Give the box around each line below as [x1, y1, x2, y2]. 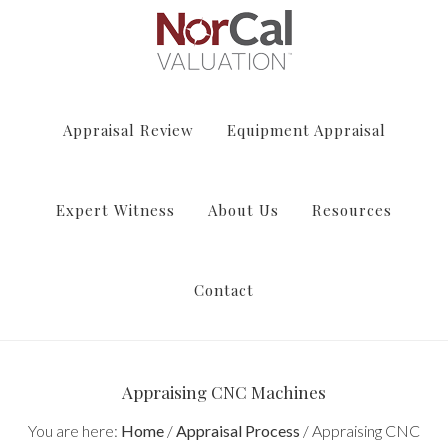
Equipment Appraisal [226, 120, 386, 140]
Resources [312, 200, 392, 220]
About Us [208, 200, 279, 220]
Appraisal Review [62, 120, 194, 140]
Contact [194, 280, 254, 300]
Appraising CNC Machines [122, 381, 326, 403]
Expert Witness [56, 200, 175, 220]
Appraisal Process [176, 421, 300, 440]
